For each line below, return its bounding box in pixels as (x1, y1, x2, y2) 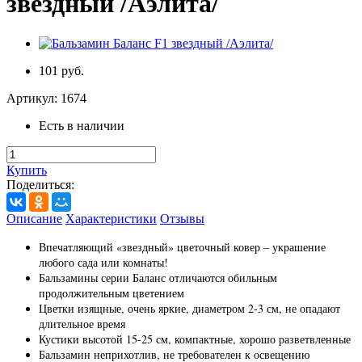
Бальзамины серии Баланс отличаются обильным (39, 269, 277, 285)
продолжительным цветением (39, 284, 184, 301)
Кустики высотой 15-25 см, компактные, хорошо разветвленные (39, 330, 351, 347)
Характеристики (65, 211, 157, 225)
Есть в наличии (39, 118, 124, 133)
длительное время (39, 315, 125, 331)
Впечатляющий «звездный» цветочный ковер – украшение (39, 238, 326, 255)
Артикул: (6, 90, 61, 105)
